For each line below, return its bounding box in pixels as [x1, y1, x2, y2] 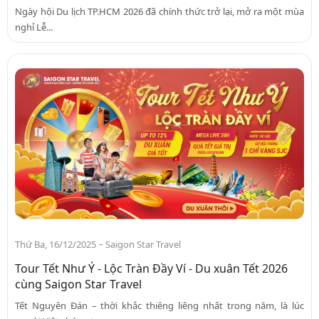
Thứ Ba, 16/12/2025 [15, 237, 96, 251]
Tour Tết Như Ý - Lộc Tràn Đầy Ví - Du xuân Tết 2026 [15, 260, 288, 276]
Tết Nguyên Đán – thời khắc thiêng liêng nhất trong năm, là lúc [15, 298, 304, 312]
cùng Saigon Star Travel [15, 276, 142, 292]
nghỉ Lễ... [15, 21, 53, 34]
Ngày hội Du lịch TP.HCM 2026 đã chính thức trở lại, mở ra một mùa [15, 5, 304, 19]
